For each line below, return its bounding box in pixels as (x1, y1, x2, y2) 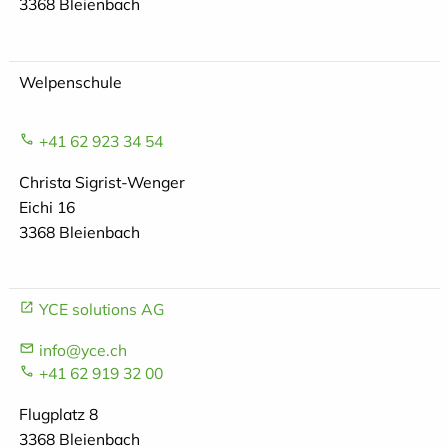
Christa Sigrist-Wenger (18, 171, 185, 192)
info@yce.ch (38, 340, 127, 361)
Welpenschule (18, 72, 122, 93)
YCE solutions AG (38, 299, 164, 320)
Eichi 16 (18, 196, 75, 217)
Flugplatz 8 (18, 404, 98, 425)
